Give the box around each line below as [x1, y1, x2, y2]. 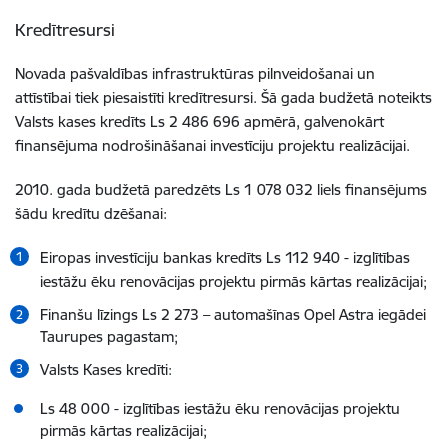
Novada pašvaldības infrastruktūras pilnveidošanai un [15, 64, 375, 83]
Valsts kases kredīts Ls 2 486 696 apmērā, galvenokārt [15, 112, 384, 131]
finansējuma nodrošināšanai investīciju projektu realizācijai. [15, 136, 410, 155]
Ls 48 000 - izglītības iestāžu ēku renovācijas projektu [40, 399, 400, 418]
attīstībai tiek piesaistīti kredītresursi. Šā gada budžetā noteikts [15, 88, 432, 107]
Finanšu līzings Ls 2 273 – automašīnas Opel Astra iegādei [40, 305, 426, 324]
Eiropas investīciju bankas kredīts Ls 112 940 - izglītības [40, 248, 410, 267]
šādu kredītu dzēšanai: [15, 204, 167, 223]
